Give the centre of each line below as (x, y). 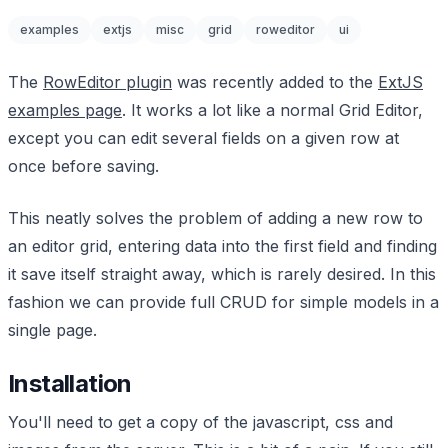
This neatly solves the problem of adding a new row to (215, 218)
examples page (65, 110)
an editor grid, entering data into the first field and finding (222, 246)
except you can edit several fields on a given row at (203, 138)
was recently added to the (275, 82)
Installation (70, 383)
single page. (52, 330)
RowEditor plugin (107, 82)
